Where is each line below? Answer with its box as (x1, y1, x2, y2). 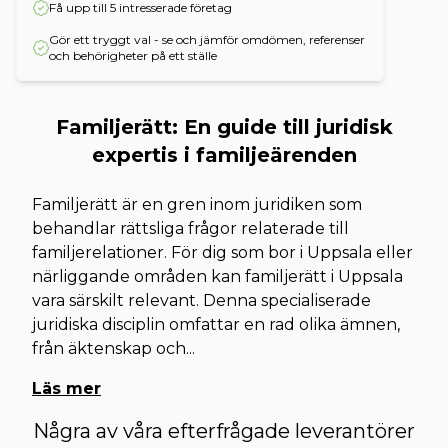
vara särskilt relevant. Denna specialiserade (32, 291, 371, 310)
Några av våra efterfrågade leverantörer (33, 419, 415, 443)
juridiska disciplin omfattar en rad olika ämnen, (32, 315, 400, 334)
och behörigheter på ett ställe (49, 48, 217, 63)
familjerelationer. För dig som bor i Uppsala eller (32, 243, 413, 262)
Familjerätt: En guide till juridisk (55, 115, 393, 139)
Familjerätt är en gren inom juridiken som (32, 195, 362, 214)
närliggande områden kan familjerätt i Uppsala (32, 267, 403, 286)
